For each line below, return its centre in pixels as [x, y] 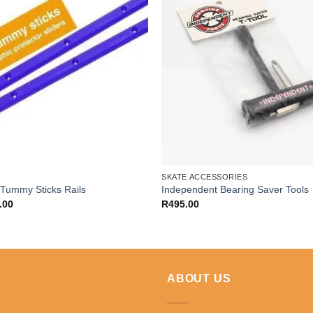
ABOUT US [199, 278]
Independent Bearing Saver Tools [235, 190]
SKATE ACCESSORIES [205, 176]
